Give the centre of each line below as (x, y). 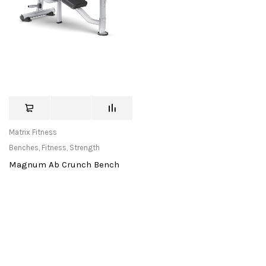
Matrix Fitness (33, 132)
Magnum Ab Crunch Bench (64, 165)
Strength (85, 148)
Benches (24, 148)
